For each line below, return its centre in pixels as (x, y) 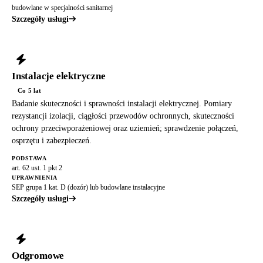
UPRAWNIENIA (35, 177)
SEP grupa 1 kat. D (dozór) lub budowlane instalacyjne (88, 187)
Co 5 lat (30, 90)
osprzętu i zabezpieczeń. (52, 140)
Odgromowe (38, 255)
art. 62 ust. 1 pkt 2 (37, 168)
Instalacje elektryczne (59, 76)
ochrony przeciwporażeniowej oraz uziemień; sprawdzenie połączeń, (125, 128)
